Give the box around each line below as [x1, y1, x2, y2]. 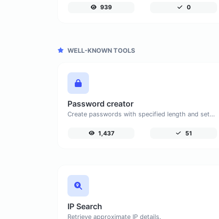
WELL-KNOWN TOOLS [66, 46, 135, 54]
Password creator [67, 98, 133, 109]
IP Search [67, 201, 102, 211]
